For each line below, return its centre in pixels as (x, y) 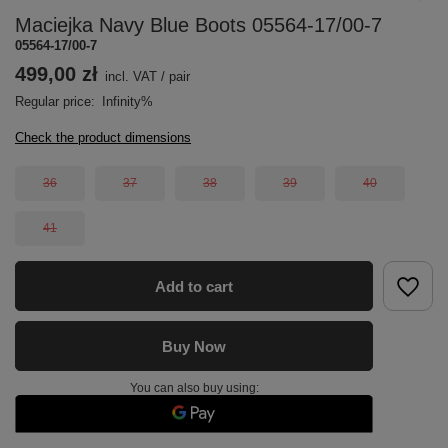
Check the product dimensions (103, 137)
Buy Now (194, 346)
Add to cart (194, 286)
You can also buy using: (194, 388)
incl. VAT (131, 76)
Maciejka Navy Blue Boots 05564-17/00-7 (198, 25)
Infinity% (127, 101)
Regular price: (57, 101)
